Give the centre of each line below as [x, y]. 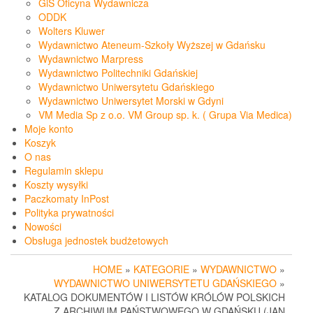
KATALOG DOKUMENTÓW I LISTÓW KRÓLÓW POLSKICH [154, 297]
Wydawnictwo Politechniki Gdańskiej [118, 73]
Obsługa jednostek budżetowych [96, 241]
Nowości [43, 227]
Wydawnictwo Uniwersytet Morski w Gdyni [131, 101]
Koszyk [40, 143]
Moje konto [49, 129]
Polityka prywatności [69, 213]
